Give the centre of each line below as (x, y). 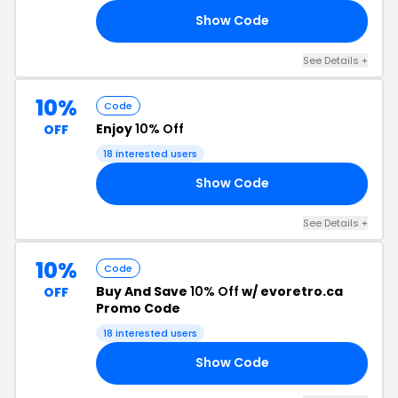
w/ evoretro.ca (291, 291)
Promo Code (138, 308)
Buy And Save (143, 291)
